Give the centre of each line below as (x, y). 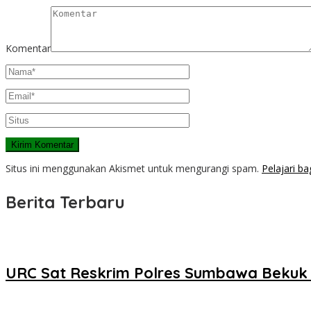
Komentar (28, 49)
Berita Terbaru (65, 202)
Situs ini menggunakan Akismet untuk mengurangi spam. (134, 169)
